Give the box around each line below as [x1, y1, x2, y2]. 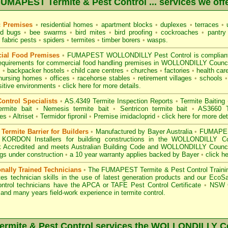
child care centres [71, 67, 124, 74]
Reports [147, 97, 176, 105]
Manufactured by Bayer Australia [93, 128, 195, 135]
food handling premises [82, 59, 152, 67]
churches [130, 67, 158, 74]
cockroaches [161, 28, 199, 36]
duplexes [158, 21, 190, 28]
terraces [192, 21, 222, 28]
